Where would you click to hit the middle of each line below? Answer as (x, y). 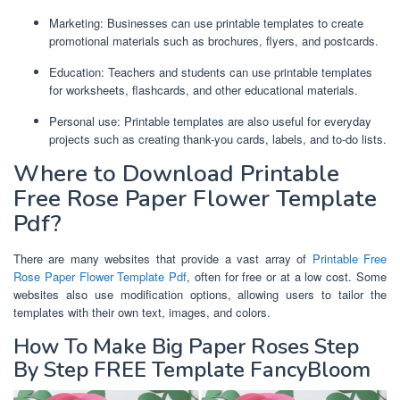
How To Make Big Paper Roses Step (186, 347)
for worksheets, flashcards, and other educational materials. (204, 90)
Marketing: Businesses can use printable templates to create (206, 23)
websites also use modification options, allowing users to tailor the (200, 295)
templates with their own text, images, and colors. (142, 312)
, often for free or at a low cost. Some (287, 277)
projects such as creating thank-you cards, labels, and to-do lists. (218, 139)
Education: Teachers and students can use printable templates (211, 72)
